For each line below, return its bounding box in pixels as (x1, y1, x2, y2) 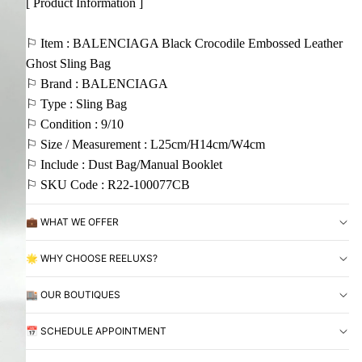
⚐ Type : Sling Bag (26, 97, 127, 111)
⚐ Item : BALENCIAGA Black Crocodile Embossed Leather (26, 36, 343, 50)
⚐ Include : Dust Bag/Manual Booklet (26, 158, 222, 171)
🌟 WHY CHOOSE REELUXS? (26, 252, 158, 265)
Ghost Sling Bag (26, 57, 111, 70)
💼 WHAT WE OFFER (26, 216, 119, 229)
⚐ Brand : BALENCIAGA (26, 77, 168, 90)
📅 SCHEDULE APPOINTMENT (26, 325, 166, 338)
